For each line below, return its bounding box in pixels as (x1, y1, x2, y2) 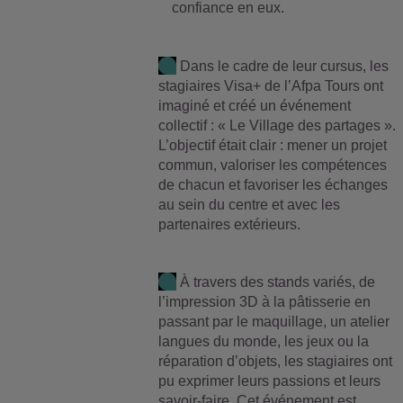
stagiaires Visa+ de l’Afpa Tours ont (158, 77, 384, 94)
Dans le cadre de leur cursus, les (176, 58, 390, 74)
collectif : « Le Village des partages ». (158, 117, 397, 133)
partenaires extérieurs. (158, 216, 301, 232)
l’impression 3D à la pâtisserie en (158, 293, 372, 309)
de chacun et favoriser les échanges (158, 176, 389, 193)
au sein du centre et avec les (158, 196, 341, 212)
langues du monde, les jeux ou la (158, 333, 370, 349)
